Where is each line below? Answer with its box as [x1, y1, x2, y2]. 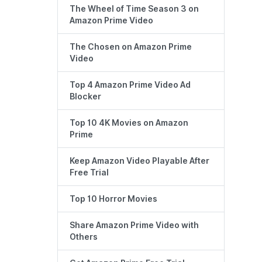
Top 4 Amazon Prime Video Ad [70, 80, 191, 90]
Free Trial [70, 168, 109, 178]
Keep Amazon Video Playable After [70, 156, 209, 166]
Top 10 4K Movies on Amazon [70, 118, 188, 128]
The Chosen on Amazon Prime [70, 42, 192, 52]
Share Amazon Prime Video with [70, 220, 199, 230]
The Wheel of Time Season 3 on [70, 4, 199, 14]
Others [70, 232, 98, 242]
